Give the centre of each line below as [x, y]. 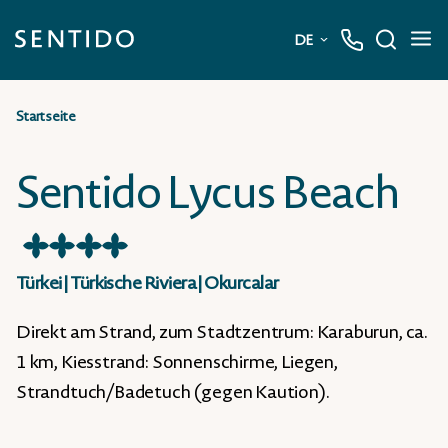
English [273, 134]
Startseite [46, 116]
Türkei [39, 283]
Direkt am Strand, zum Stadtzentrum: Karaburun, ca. [222, 332]
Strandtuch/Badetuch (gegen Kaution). [173, 392]
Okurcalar [241, 283]
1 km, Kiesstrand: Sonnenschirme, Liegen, [177, 362]
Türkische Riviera [133, 283]
